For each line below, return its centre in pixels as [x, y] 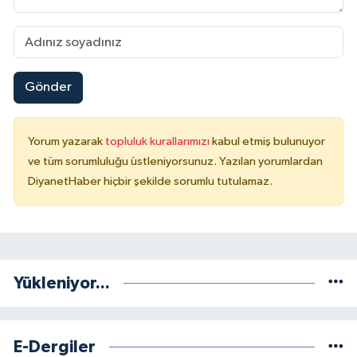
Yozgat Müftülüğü [102, 58]
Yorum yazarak [67, 141]
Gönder [48, 88]
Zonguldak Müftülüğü [114, 98]
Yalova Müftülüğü [100, 17]
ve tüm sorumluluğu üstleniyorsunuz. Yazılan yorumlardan [175, 161]
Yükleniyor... [62, 283]
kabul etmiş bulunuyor [269, 141]
